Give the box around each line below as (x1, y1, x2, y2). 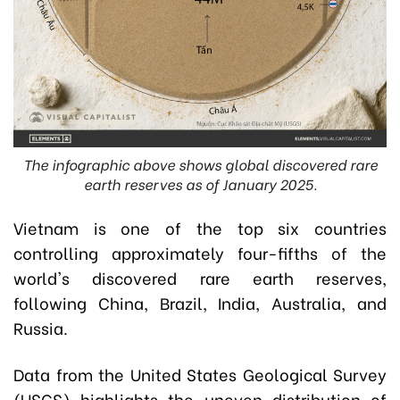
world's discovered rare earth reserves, (13, 264, 387, 289)
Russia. (13, 314, 68, 339)
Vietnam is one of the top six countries (13, 214, 387, 239)
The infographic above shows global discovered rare (22, 153, 378, 174)
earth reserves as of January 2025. (83, 172, 317, 194)
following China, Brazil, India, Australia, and (13, 289, 387, 314)
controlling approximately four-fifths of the (13, 239, 387, 264)
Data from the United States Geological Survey (13, 361, 387, 386)
